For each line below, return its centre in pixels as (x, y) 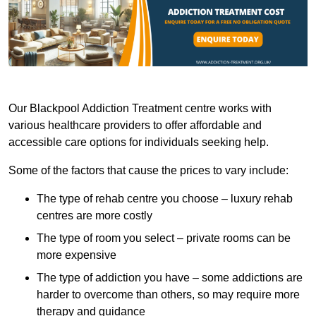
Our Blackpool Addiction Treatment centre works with (140, 109)
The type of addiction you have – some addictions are (170, 278)
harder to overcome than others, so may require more (168, 295)
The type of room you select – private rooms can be (164, 238)
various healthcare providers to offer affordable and (135, 126)
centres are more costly (95, 216)
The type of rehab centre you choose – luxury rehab (165, 199)
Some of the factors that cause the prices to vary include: (148, 171)
